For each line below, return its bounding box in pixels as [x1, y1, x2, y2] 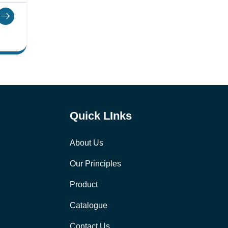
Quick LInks [70, 109, 132, 122]
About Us [70, 138, 103, 147]
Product [70, 180, 98, 189]
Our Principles [70, 159, 121, 168]
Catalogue [70, 201, 107, 210]
